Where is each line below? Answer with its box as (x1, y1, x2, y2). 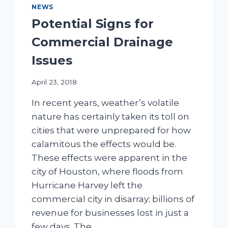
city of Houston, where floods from (32, 166, 184, 177)
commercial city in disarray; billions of (32, 193, 195, 204)
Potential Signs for (32, 16, 154, 31)
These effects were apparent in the (32, 152, 188, 163)
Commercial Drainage (32, 34, 174, 49)
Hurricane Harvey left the (32, 180, 143, 190)
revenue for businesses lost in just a (32, 207, 189, 218)
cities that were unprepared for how (32, 125, 191, 135)
